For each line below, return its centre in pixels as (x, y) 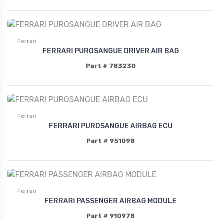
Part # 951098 (110, 141)
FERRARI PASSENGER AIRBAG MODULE (110, 201)
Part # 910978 (110, 216)
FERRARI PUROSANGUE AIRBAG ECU (110, 126)
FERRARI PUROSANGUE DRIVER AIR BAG (110, 51)
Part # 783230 (110, 66)
